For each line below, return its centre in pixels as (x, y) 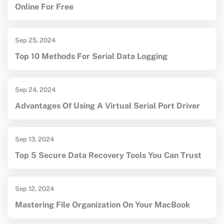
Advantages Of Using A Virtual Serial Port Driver (107, 106)
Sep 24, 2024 (35, 90)
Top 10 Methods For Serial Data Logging (91, 56)
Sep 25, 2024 (35, 40)
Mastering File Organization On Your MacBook (102, 205)
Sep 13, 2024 (34, 139)
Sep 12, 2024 (34, 189)
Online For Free (44, 7)
